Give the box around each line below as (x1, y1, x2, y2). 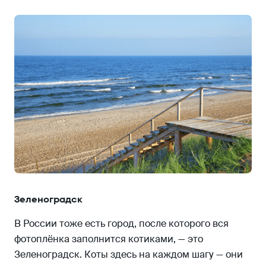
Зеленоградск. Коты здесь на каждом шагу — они (14, 248, 243, 261)
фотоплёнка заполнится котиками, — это (14, 232, 203, 245)
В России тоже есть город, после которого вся (14, 217, 229, 230)
